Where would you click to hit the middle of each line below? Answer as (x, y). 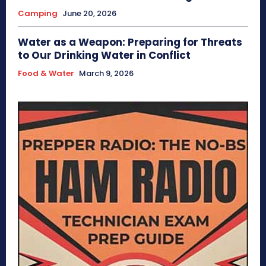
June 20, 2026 (89, 14)
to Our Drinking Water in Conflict (104, 56)
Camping (38, 14)
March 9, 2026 (106, 74)
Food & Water (46, 74)
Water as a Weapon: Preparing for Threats (130, 42)
